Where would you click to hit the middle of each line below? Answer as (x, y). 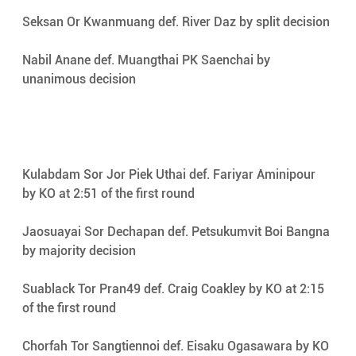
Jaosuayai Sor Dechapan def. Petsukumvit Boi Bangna (177, 232)
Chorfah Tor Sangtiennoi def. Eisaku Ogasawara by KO (177, 346)
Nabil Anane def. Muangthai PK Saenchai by (147, 60)
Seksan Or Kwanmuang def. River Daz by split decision (177, 21)
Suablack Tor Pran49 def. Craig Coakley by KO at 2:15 (174, 289)
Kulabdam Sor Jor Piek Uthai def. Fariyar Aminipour (170, 175)
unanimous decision (80, 79)
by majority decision (80, 251)
